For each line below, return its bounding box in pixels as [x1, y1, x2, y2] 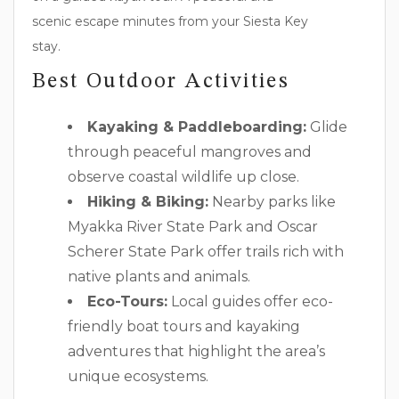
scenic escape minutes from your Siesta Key [32, 12, 308, 29]
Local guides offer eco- [167, 292, 333, 310]
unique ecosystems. [68, 367, 208, 385]
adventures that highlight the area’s [68, 342, 325, 360]
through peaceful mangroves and [68, 142, 312, 160]
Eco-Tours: [87, 292, 167, 310]
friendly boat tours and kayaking [68, 317, 300, 335]
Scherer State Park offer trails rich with [68, 242, 344, 260]
